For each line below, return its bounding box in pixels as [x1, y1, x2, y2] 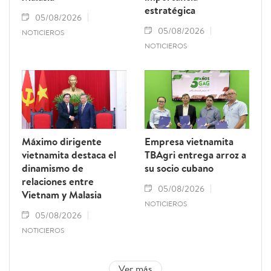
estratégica [145, 3, 195, 18]
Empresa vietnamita [145, 134, 233, 149]
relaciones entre [22, 174, 94, 189]
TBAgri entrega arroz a [145, 148, 246, 162]
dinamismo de [22, 161, 83, 175]
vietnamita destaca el [22, 148, 116, 162]
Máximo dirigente [22, 134, 102, 149]
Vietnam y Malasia [22, 188, 102, 202]
